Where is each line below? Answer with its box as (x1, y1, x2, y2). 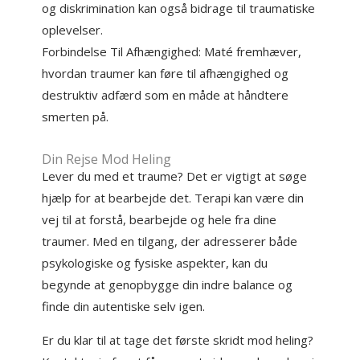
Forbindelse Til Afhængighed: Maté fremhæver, (42, 43, 302, 59)
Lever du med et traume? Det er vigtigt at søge (42, 168, 308, 184)
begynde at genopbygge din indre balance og (42, 276, 293, 292)
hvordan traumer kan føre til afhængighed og (42, 65, 289, 81)
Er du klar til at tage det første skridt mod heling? (42, 332, 314, 348)
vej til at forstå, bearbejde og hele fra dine (42, 211, 277, 227)
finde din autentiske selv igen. (42, 298, 206, 314)
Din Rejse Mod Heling (42, 150, 172, 168)
